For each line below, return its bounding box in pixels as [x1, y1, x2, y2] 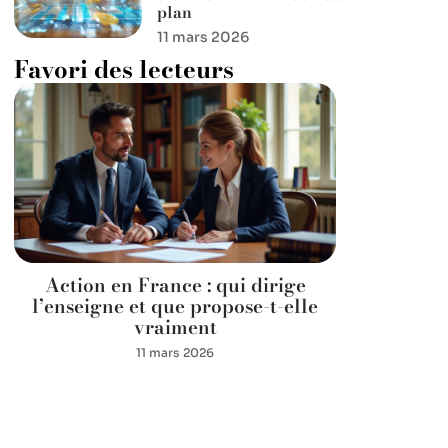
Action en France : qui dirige [44, 271, 306, 301]
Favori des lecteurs [14, 51, 234, 88]
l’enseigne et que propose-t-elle [32, 292, 318, 322]
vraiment [133, 313, 217, 343]
